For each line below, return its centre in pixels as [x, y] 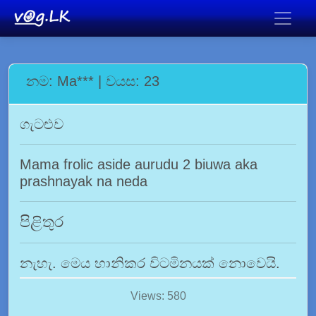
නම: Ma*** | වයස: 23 [93, 81]
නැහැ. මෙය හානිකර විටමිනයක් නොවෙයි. [150, 263]
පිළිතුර [42, 222]
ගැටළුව [42, 124]
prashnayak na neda [84, 181]
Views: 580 [158, 296]
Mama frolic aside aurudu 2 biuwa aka [139, 164]
